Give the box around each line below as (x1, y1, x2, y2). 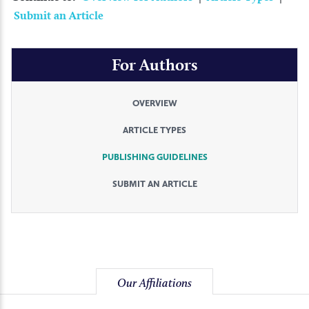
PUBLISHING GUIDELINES (101, 151, 208, 162)
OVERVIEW (132, 97, 177, 108)
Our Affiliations (117, 276, 192, 290)
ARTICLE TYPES (123, 124, 186, 135)
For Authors (112, 54, 197, 74)
